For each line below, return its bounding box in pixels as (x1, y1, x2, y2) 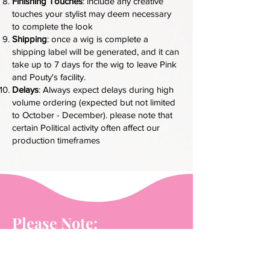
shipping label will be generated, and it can (12, 46, 179, 57)
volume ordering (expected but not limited (12, 97, 175, 107)
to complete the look (12, 21, 93, 31)
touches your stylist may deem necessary (12, 8, 171, 19)
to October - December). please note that (12, 110, 172, 120)
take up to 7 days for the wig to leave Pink (12, 59, 177, 69)
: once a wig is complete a (47, 34, 148, 44)
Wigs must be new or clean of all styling (12, 240, 178, 251)
